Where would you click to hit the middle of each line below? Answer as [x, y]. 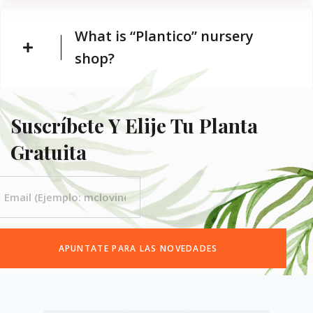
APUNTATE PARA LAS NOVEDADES [138, 249]
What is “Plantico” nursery [164, 36]
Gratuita [49, 152]
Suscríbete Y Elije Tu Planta [134, 126]
